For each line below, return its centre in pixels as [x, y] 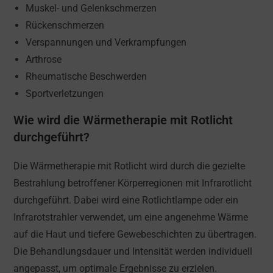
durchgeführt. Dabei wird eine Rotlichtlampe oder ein [126, 200]
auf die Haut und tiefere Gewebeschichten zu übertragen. [135, 235]
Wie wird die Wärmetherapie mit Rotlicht [123, 120]
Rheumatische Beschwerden [87, 77]
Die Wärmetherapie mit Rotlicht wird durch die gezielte [129, 166]
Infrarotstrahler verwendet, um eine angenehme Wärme [131, 218]
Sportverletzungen [65, 94]
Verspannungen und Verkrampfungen [106, 43]
